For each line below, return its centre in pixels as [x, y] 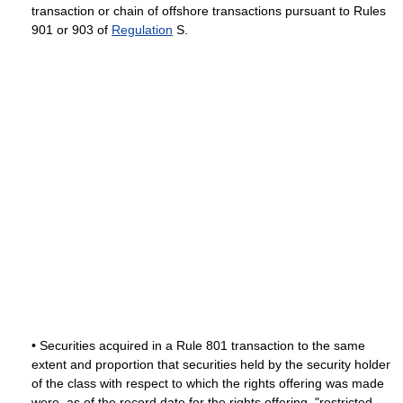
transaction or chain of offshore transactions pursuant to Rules [209, 11]
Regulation [142, 30]
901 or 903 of [72, 30]
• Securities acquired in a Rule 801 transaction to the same [198, 345]
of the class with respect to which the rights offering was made [208, 383]
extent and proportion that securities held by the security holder [211, 364]
